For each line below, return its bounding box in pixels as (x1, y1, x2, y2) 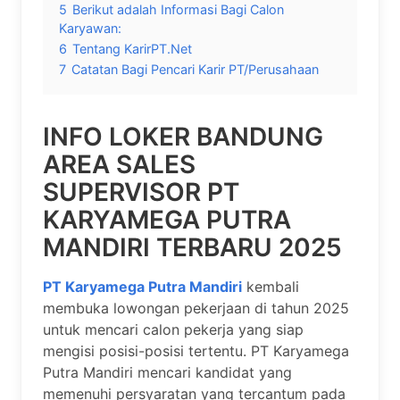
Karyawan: (59, 21, 121, 36)
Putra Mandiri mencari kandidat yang (43, 362, 292, 381)
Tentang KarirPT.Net (72, 41, 192, 56)
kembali (242, 277, 299, 296)
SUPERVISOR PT (43, 177, 239, 207)
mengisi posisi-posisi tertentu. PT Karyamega (43, 341, 349, 360)
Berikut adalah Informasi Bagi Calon (72, 2, 284, 17)
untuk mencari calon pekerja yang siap (43, 320, 304, 338)
